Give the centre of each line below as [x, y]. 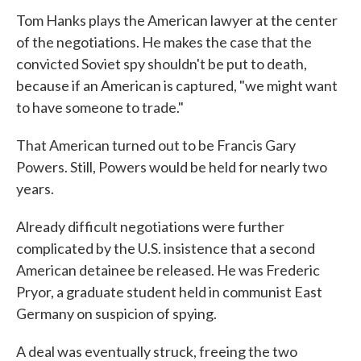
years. [35, 189]
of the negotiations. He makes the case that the [164, 42]
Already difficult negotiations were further [150, 226]
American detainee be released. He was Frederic [168, 270]
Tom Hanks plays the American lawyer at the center [177, 20]
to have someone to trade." [100, 107]
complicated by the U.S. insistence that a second [166, 248]
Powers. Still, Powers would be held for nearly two [172, 167]
